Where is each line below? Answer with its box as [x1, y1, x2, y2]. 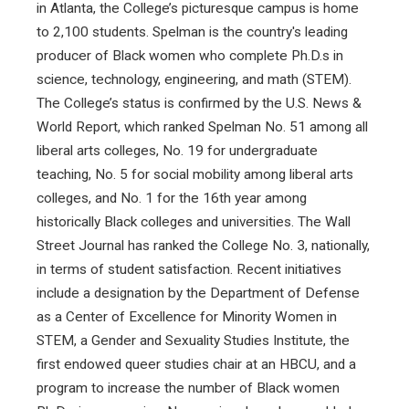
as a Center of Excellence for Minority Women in [37, 308, 337, 325]
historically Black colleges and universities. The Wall [37, 213, 351, 230]
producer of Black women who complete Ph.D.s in [37, 47, 343, 64]
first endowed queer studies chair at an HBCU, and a [37, 355, 356, 372]
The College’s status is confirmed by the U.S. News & [37, 94, 362, 111]
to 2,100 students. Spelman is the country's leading [37, 23, 348, 40]
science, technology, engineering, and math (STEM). [37, 70, 351, 88]
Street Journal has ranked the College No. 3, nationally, [37, 236, 370, 254]
